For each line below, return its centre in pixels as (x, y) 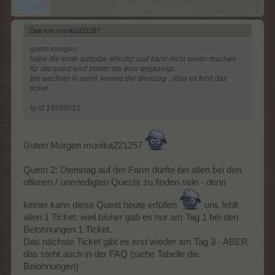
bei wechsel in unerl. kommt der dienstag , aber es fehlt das (129, 79)
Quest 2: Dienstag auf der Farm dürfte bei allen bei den (132, 170)
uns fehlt (220, 205)
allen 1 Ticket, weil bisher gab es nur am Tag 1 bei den (131, 217)
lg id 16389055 (55, 108)
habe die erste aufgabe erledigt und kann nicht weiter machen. (134, 59)
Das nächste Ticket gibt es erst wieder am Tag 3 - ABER (136, 242)
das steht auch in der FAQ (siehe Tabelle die (111, 254)
